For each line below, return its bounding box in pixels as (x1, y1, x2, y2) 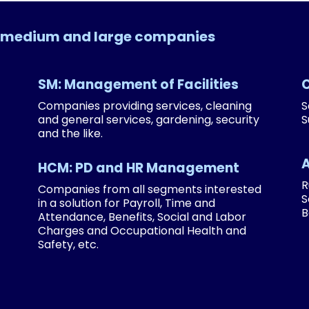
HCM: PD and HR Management (38, 159, 240, 177)
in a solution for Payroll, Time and (38, 195, 216, 211)
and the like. (38, 126, 103, 141)
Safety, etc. (38, 237, 99, 252)
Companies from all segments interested (38, 181, 262, 197)
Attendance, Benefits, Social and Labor (38, 209, 247, 225)
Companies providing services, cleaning (38, 98, 252, 114)
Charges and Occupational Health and (38, 223, 247, 239)
